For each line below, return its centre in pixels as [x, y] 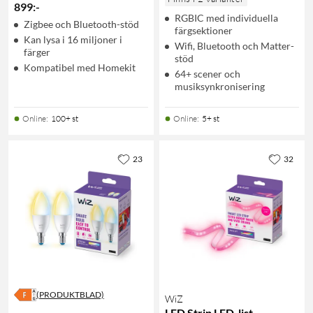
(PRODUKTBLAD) [70, 294]
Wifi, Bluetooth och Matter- [234, 45]
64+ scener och [208, 73]
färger [37, 52]
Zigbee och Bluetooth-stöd [81, 24]
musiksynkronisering [220, 86]
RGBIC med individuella [226, 17]
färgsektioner [204, 30]
